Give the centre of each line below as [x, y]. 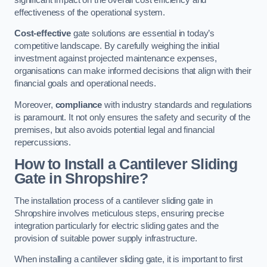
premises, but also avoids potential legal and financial [115, 130]
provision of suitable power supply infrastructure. [106, 238]
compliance [79, 105]
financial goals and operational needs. [85, 84]
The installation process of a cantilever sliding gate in [114, 201]
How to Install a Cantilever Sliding [126, 164]
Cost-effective [43, 34]
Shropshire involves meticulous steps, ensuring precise [119, 213]
